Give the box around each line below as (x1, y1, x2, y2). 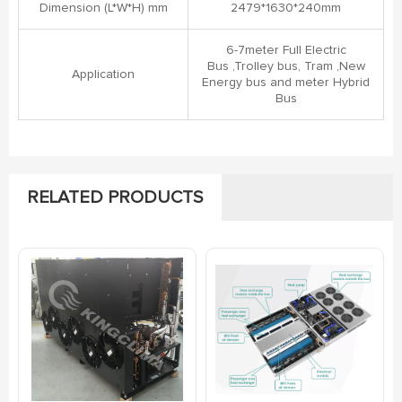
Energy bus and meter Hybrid (202, 76, 370, 89)
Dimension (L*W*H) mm (39, 2, 168, 14)
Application (72, 68, 135, 81)
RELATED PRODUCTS (27, 188, 204, 206)
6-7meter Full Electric (225, 44, 346, 57)
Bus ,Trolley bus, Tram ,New (206, 60, 365, 73)
